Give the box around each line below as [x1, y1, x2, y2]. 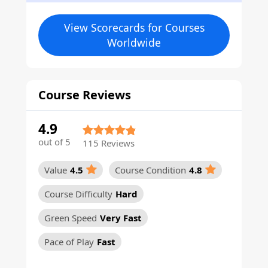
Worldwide [107, 35, 161, 50]
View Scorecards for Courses [63, 20, 205, 35]
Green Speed [44, 211, 97, 224]
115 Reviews [83, 136, 135, 149]
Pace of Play [44, 235, 94, 248]
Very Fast [100, 211, 142, 224]
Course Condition [115, 163, 186, 176]
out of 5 [38, 136, 71, 148]
